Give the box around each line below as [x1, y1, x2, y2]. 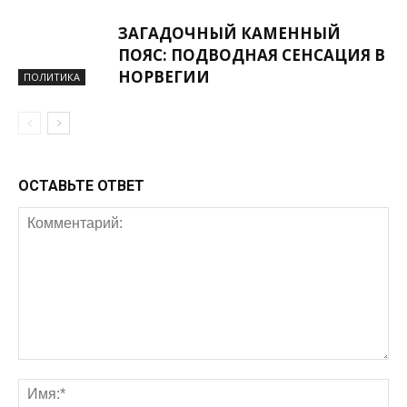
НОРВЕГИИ [118, 66, 210, 87]
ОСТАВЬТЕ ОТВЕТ [18, 177, 144, 194]
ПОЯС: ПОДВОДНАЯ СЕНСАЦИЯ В [118, 45, 385, 65]
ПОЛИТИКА [24, 69, 80, 84]
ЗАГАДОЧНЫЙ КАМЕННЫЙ [118, 23, 341, 44]
